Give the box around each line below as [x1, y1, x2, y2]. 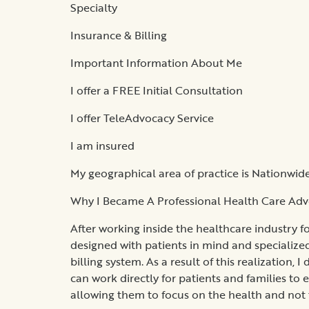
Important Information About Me [70, 54, 242, 71]
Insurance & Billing [70, 26, 167, 43]
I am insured [70, 137, 134, 154]
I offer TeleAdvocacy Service [70, 109, 214, 126]
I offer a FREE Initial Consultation [70, 81, 243, 99]
